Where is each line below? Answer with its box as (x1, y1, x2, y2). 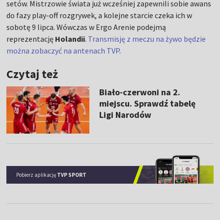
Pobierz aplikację (16, 171, 57, 178)
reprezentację (6, 34, 55, 44)
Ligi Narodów (99, 109, 151, 121)
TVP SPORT (57, 171, 87, 178)
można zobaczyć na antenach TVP (6, 46, 120, 56)
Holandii (55, 34, 85, 44)
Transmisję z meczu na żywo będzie (88, 34, 206, 44)
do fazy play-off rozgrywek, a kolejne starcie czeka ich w (6, 10, 192, 21)
